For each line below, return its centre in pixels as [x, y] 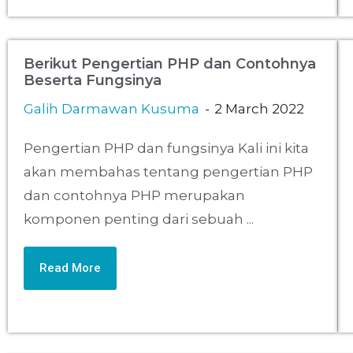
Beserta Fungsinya [93, 81]
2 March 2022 [259, 109]
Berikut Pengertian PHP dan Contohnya [170, 64]
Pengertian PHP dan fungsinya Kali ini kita [166, 149]
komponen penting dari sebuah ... [139, 219]
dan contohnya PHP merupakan [134, 196]
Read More [70, 268]
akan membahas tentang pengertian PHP [168, 172]
